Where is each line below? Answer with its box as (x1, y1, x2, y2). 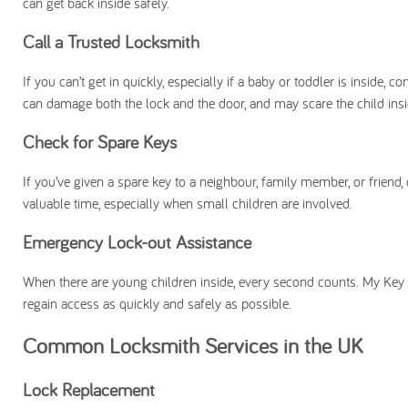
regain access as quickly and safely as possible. (23, 294, 291, 312)
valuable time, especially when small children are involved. (23, 194, 352, 212)
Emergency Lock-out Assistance (23, 230, 251, 253)
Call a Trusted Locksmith (23, 30, 199, 53)
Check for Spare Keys (23, 130, 177, 153)
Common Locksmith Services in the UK (23, 331, 362, 359)
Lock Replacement (23, 378, 155, 401)
